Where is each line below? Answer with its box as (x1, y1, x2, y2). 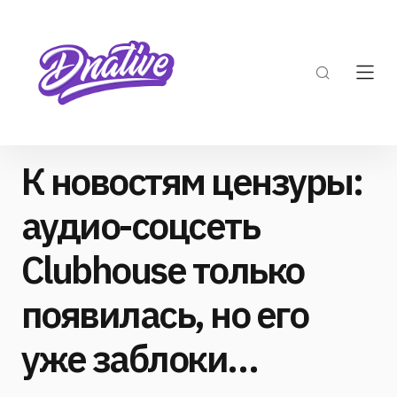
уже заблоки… (21, 334, 258, 383)
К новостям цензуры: (21, 157, 362, 206)
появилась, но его (21, 290, 308, 339)
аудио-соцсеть (21, 201, 260, 250)
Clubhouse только (21, 245, 304, 294)
